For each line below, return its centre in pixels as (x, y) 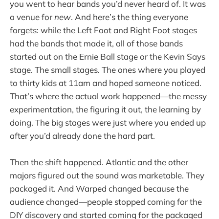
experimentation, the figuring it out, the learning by (105, 109)
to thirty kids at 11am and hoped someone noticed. (106, 83)
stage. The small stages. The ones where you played (108, 69)
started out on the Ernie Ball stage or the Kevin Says (108, 56)
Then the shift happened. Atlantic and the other (99, 162)
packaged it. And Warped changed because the (99, 188)
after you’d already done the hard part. (82, 135)
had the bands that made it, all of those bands (96, 43)
